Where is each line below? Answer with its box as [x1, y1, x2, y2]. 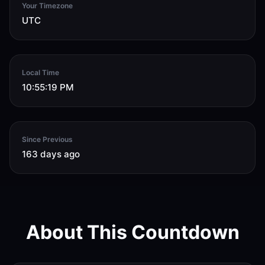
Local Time [22, 67, 59, 77]
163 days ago [22, 148, 80, 160]
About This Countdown [25, 220, 240, 244]
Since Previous [22, 134, 73, 144]
